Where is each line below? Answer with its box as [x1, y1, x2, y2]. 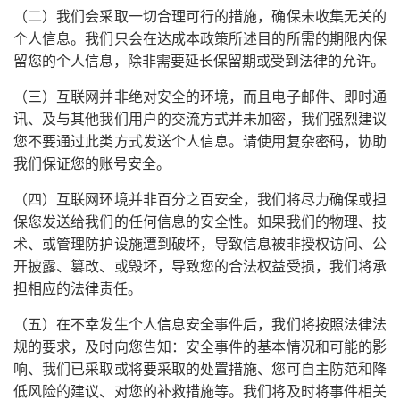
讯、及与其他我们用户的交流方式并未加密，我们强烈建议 [13, 110, 387, 128]
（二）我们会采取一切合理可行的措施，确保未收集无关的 [13, 7, 387, 25]
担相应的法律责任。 [13, 279, 142, 297]
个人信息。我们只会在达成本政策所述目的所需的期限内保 [13, 29, 387, 47]
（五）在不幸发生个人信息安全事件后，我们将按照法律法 [13, 315, 387, 333]
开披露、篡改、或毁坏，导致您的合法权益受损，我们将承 [13, 257, 387, 275]
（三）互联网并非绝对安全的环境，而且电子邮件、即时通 [13, 87, 387, 105]
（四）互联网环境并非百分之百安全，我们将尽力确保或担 [13, 190, 387, 208]
